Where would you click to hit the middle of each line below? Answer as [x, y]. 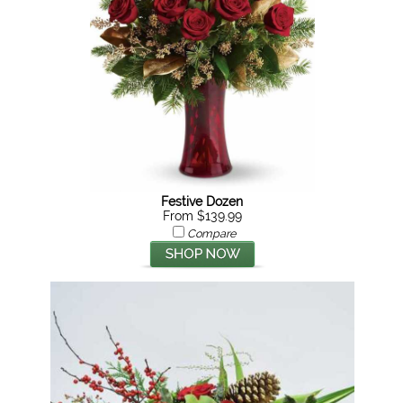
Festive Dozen [202, 201]
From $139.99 [202, 216]
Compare [211, 233]
